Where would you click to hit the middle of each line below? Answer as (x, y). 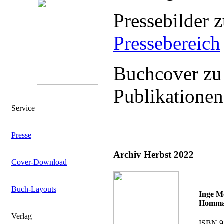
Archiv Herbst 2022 (154, 154)
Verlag (22, 216)
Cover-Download (39, 162)
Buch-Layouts (34, 189)
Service (23, 108)
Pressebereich (167, 43)
